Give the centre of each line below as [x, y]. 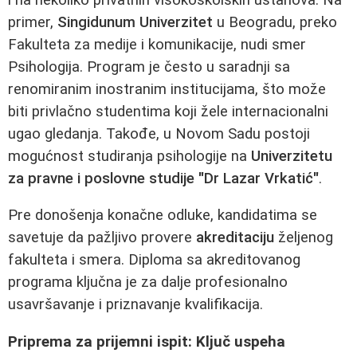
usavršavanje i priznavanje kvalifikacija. [135, 305]
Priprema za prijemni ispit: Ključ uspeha [147, 341]
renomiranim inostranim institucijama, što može [167, 89]
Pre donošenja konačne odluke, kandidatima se [163, 216]
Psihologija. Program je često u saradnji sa [149, 67]
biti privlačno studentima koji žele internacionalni [168, 111]
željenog [304, 238]
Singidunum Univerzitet [135, 22]
